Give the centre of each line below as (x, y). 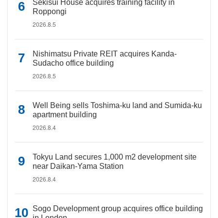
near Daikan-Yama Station (78, 166)
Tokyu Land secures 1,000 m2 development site (115, 157)
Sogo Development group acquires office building (118, 209)
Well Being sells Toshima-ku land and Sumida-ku (117, 105)
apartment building (65, 115)
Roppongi (50, 11)
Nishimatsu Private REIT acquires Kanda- (105, 54)
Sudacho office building (73, 63)
